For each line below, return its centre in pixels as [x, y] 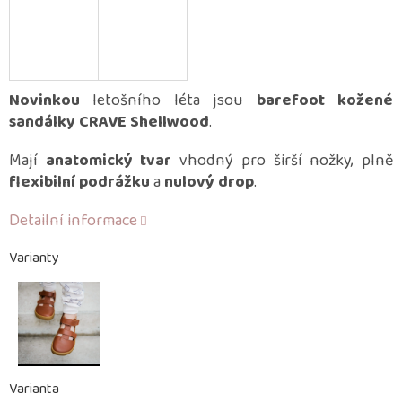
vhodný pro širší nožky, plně [283, 161]
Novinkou [44, 101]
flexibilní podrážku [79, 183]
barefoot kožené [325, 101]
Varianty [34, 258]
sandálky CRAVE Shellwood [109, 122]
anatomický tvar [109, 161]
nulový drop [209, 183]
